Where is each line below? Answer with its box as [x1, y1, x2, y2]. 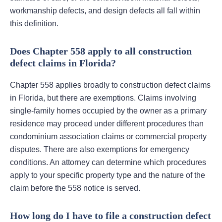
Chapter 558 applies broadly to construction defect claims [10, 81, 211, 90]
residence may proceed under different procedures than [10, 119, 204, 128]
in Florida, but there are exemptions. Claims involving [10, 94, 196, 103]
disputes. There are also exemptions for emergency [10, 145, 189, 154]
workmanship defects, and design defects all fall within [10, 6, 200, 15]
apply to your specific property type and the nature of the [10, 171, 205, 180]
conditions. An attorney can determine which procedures [10, 158, 206, 167]
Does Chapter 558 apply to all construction [10, 46, 192, 57]
